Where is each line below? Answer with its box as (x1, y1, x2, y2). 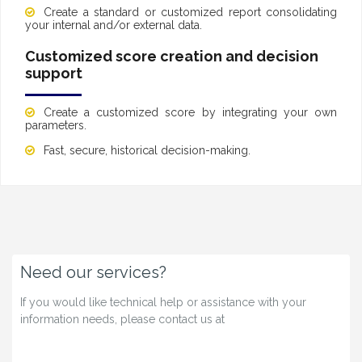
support (25, 64, 82, 82)
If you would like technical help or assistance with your (20, 295, 306, 309)
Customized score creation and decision (25, 47, 318, 65)
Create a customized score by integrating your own (44, 105, 337, 119)
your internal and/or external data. (25, 18, 202, 32)
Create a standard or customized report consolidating (44, 5, 337, 19)
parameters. (25, 118, 86, 132)
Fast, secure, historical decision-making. (44, 143, 250, 157)
